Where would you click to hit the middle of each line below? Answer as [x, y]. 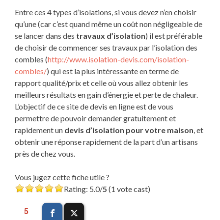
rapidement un [40, 130]
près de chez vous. [45, 154]
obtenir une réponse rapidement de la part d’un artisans [106, 142]
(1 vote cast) [129, 189]
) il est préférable [174, 36]
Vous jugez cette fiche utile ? [62, 177]
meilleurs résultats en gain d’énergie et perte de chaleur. [106, 95]
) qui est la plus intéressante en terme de [113, 71]
